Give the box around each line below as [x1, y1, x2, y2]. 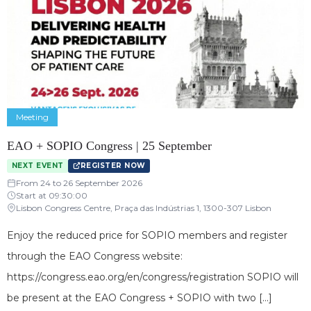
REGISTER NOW [80, 160, 146, 170]
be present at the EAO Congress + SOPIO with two [7, 291, 256, 304]
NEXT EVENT [11, 160, 64, 170]
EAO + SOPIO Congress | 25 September [7, 139, 212, 153]
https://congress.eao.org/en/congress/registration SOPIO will [7, 270, 299, 283]
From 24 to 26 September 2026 [16, 177, 142, 188]
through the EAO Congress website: [7, 249, 183, 262]
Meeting [16, 112, 49, 123]
